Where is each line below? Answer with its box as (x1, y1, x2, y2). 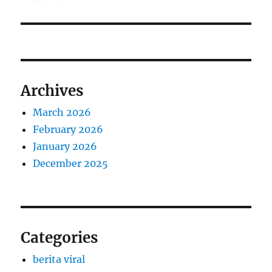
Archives (21, 81, 84, 101)
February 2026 (33, 123, 104, 136)
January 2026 (33, 140, 98, 153)
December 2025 (33, 157, 109, 170)
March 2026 (33, 106, 92, 119)
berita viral (33, 253, 86, 266)
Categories (21, 228, 98, 248)
